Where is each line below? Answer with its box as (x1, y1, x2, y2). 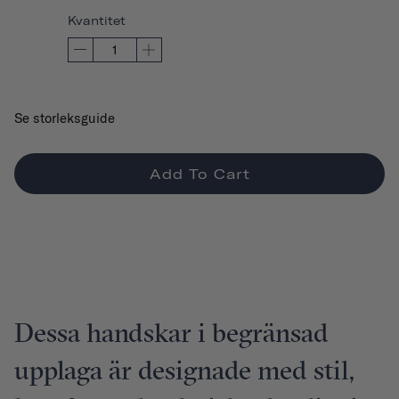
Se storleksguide (14, 109, 115, 126)
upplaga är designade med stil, (14, 354, 354, 390)
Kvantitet (68, 13, 126, 28)
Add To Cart (149, 164, 250, 183)
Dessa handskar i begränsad (14, 316, 329, 353)
